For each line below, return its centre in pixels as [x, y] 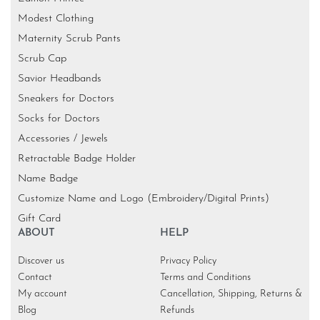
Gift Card [39, 219]
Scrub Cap [42, 59]
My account [42, 294]
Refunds [177, 311]
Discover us [41, 261]
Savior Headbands [60, 79]
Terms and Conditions [205, 278]
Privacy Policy [188, 261]
